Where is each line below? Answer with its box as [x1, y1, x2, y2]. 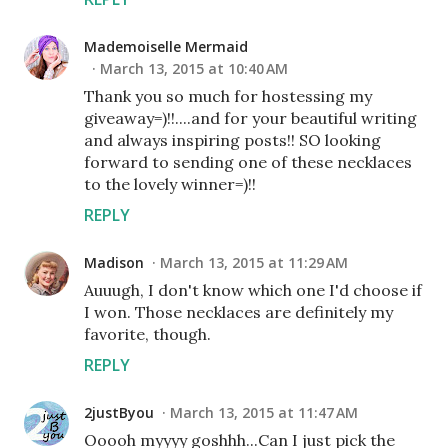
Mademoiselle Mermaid [84, 37, 248, 57]
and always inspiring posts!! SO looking [84, 130, 381, 151]
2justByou [84, 403, 154, 423]
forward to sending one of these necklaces [84, 152, 412, 173]
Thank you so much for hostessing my [84, 86, 372, 107]
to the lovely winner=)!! [84, 174, 256, 195]
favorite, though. [84, 324, 211, 345]
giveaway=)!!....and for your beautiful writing [84, 108, 417, 129]
